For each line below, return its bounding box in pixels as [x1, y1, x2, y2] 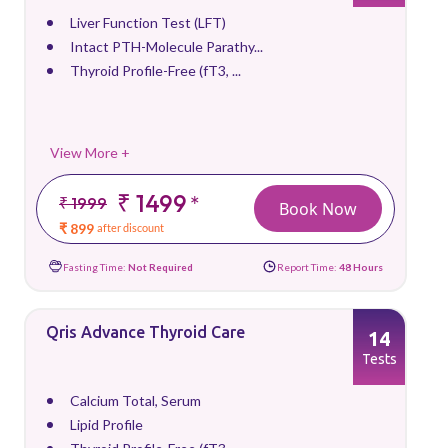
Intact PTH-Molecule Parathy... [70, 38, 263, 55]
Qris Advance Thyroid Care [46, 323, 245, 341]
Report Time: [277, 260, 339, 273]
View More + [50, 144, 130, 161]
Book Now [279, 197, 357, 220]
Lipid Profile [70, 416, 143, 433]
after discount [97, 221, 164, 234]
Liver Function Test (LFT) [70, 14, 226, 31]
